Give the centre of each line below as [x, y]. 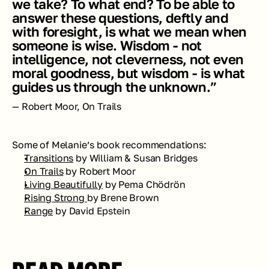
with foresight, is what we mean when [129, 32]
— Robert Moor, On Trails [67, 106]
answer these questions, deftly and [120, 18]
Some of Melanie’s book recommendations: [109, 145]
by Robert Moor [100, 171]
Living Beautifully [64, 184]
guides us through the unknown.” [114, 87]
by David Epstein [93, 211]
